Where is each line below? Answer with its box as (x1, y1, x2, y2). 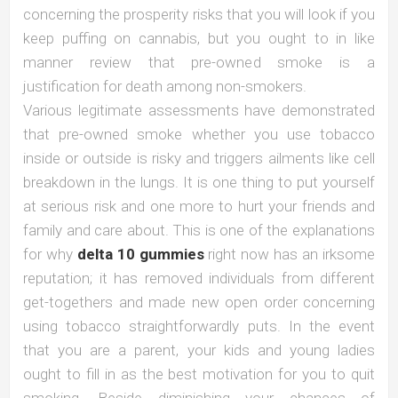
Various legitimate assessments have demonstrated (23, 100, 375, 119)
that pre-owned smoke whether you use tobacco (23, 124, 375, 143)
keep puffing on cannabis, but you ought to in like (23, 28, 375, 47)
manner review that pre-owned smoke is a (23, 52, 375, 71)
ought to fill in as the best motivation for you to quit (23, 364, 375, 383)
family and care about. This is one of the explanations (23, 220, 375, 239)
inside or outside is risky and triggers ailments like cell (23, 148, 375, 167)
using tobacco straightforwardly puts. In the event (23, 316, 375, 335)
